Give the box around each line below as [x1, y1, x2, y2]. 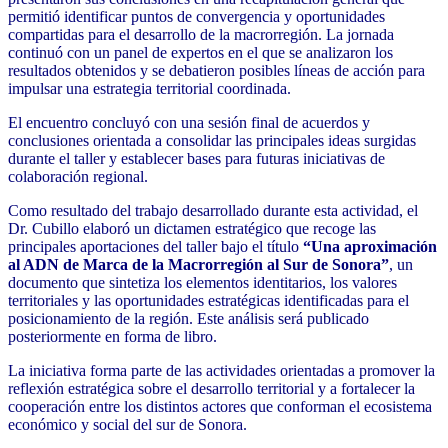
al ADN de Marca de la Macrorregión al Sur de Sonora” [8, 256, 389, 274]
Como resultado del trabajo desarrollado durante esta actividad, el [8, 202, 418, 220]
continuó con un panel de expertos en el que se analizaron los [8, 44, 393, 62]
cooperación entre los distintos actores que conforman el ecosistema [8, 398, 432, 416]
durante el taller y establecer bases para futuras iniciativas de [8, 150, 385, 168]
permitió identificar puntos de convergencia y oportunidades [8, 8, 385, 26]
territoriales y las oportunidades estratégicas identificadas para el [8, 292, 409, 310]
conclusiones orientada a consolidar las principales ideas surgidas [8, 132, 416, 150]
